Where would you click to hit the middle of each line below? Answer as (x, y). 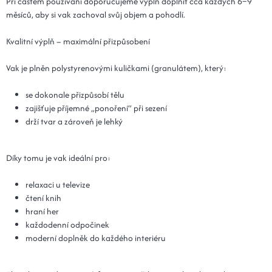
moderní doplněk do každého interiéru (96, 238)
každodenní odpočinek (67, 225)
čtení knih (43, 198)
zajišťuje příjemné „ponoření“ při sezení (96, 108)
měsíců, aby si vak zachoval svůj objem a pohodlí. (96, 15)
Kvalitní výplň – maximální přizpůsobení (78, 42)
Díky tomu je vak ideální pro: (58, 158)
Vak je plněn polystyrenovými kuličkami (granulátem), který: (116, 68)
